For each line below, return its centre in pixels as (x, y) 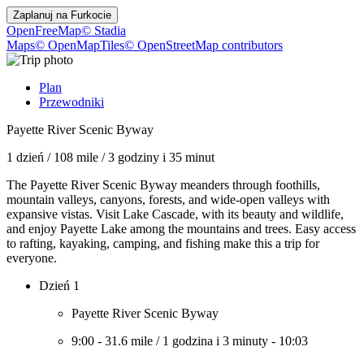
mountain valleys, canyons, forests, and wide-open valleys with (168, 199)
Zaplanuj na (42, 15)
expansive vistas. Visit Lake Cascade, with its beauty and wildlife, (175, 214)
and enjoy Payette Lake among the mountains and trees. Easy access (181, 229)
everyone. (32, 258)
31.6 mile (129, 341)
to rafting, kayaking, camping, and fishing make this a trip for (163, 243)
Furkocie (91, 15)
